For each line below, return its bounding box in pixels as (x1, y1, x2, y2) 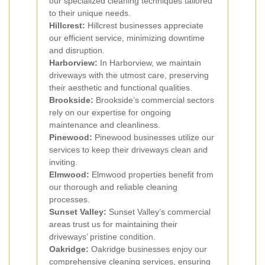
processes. (49, 195, 90, 204)
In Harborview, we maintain (98, 58, 201, 67)
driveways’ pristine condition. (49, 232, 156, 241)
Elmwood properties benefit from (89, 170, 214, 179)
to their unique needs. (49, 8, 131, 18)
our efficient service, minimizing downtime (49, 33, 205, 43)
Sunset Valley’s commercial (106, 207, 211, 216)
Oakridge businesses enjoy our (89, 244, 207, 254)
